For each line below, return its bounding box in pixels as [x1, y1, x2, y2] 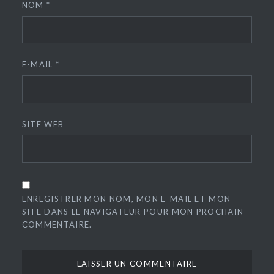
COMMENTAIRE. [21, 220, 92, 230]
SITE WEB [21, 119, 64, 129]
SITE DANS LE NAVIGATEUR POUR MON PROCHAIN [21, 207, 244, 217]
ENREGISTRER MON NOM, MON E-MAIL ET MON [21, 194, 231, 204]
